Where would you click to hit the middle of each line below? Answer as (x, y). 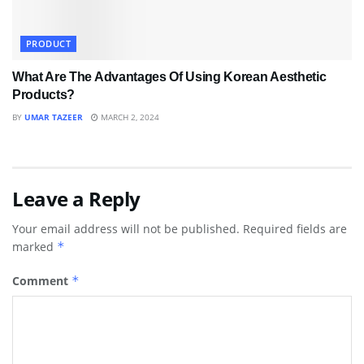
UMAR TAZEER (54, 117)
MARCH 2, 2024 (129, 117)
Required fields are (295, 229)
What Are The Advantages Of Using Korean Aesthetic (169, 77)
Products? (44, 95)
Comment (42, 281)
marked (35, 247)
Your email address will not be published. (126, 229)
